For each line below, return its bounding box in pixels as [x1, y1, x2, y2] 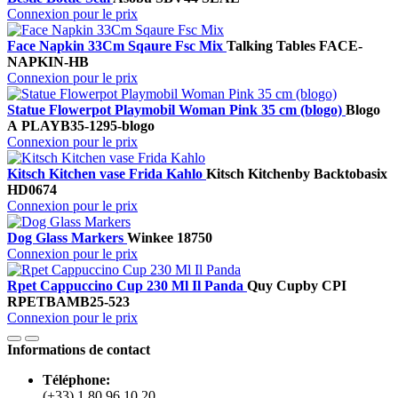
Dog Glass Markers [7, 230, 127, 246]
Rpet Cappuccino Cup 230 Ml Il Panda [7, 278, 247, 294]
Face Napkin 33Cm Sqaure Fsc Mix [7, 38, 227, 54]
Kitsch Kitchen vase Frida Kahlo [7, 166, 206, 182]
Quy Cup [247, 278, 303, 294]
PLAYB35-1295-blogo [21, 118, 155, 134]
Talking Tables [227, 38, 315, 54]
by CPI [303, 278, 346, 294]
